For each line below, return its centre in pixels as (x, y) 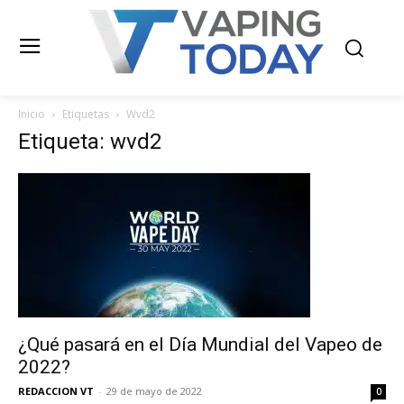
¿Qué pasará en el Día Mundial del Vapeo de (200, 344)
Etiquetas (86, 114)
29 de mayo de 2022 (154, 391)
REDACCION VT (56, 391)
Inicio (32, 114)
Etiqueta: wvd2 (90, 142)
